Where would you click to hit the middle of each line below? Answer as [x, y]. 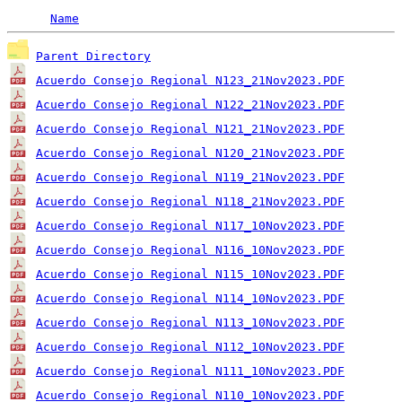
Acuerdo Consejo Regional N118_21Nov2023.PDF [190, 201]
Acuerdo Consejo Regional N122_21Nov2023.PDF [190, 105]
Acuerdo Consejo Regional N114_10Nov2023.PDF [190, 298]
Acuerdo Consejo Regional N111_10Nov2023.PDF [190, 371]
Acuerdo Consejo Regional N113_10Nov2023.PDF [190, 323]
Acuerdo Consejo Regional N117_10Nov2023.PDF [190, 226]
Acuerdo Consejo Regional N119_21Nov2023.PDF [190, 177]
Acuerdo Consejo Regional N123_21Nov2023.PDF [190, 80]
